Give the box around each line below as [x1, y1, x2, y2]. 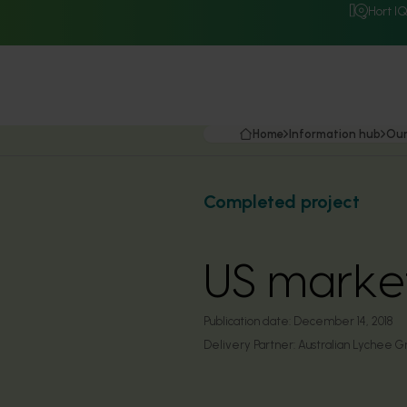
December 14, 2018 [293, 314, 392, 328]
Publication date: [203, 314, 291, 328]
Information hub [289, 127, 381, 141]
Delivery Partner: [203, 338, 298, 352]
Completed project [203, 191, 360, 213]
